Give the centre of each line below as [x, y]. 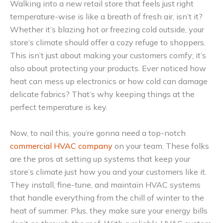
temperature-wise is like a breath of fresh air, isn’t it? [106, 17]
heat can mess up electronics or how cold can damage [109, 81]
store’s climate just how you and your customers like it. [108, 171]
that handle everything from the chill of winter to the [107, 197]
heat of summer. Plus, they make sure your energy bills [109, 210]
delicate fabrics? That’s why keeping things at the [102, 94]
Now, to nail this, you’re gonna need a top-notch [98, 133]
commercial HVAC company [61, 146]
